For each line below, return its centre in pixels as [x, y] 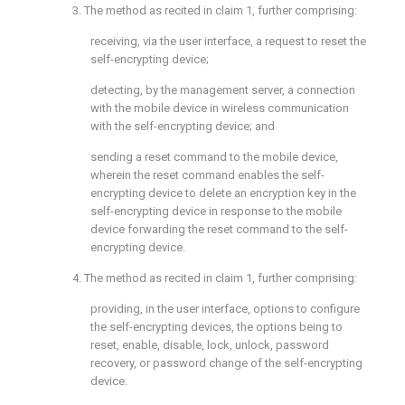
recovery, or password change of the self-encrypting [226, 363]
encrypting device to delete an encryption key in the [223, 193]
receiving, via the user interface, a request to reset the [228, 41]
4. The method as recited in [144, 278]
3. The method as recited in [144, 10]
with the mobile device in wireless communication [220, 108]
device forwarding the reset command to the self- [219, 229]
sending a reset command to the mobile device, [214, 157]
